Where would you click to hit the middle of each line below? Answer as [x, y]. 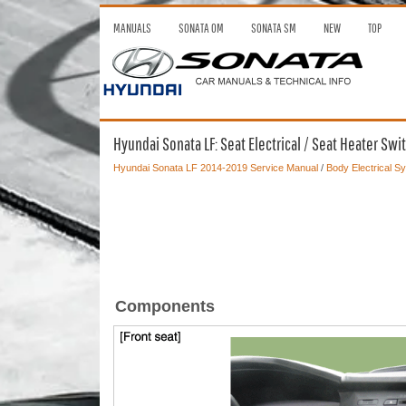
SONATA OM [201, 28]
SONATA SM [273, 28]
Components [164, 306]
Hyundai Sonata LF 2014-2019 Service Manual [215, 167]
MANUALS [132, 28]
